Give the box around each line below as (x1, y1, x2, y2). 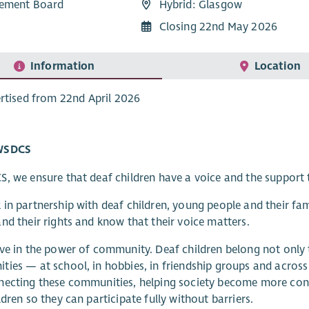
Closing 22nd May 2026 (159, 20, 277, 34)
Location (254, 59, 301, 73)
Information (30, 59, 95, 73)
